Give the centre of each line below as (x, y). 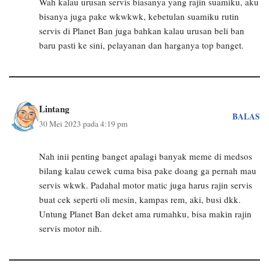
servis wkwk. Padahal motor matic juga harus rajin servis (146, 185)
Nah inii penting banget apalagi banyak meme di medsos (146, 156)
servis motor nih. (71, 228)
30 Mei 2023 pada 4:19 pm (83, 124)
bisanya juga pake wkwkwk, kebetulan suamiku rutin (139, 16)
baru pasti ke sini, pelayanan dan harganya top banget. (141, 45)
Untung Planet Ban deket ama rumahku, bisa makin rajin (145, 214)
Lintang (54, 109)
